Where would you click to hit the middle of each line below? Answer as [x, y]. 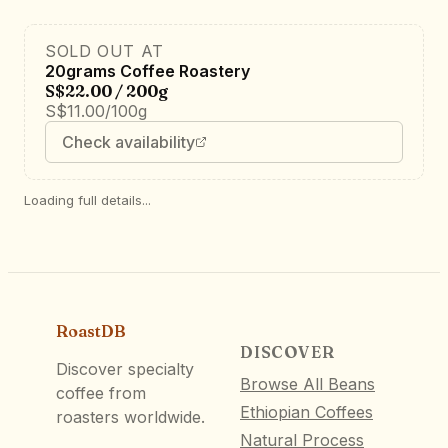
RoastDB [91, 330]
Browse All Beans [307, 384]
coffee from [101, 392]
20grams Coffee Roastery [147, 70]
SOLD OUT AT [105, 50]
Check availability [128, 141]
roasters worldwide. [130, 416]
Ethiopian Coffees [306, 412]
